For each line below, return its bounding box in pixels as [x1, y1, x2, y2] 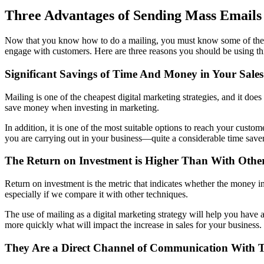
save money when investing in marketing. [5, 102, 159, 113]
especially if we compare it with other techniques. [5, 189, 188, 200]
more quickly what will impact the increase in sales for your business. [5, 220, 262, 230]
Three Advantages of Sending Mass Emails [5, 8, 262, 24]
